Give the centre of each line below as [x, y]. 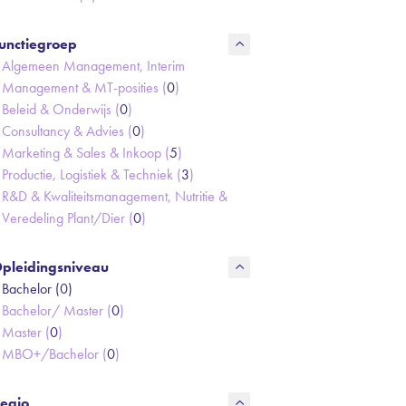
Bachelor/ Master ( [57, 310]
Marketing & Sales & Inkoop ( [86, 153]
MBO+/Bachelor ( [54, 354]
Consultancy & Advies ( [67, 131]
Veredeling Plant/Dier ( [68, 218]
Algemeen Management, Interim [93, 66]
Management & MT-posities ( [84, 87]
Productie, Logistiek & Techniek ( [92, 174]
